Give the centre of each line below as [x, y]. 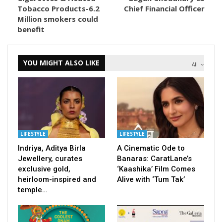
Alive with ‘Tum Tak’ [151, 180]
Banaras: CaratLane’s [154, 159]
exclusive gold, [44, 169]
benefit [31, 29]
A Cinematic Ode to [151, 148]
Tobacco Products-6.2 [58, 8]
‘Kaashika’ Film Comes [156, 169]
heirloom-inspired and [57, 180]
